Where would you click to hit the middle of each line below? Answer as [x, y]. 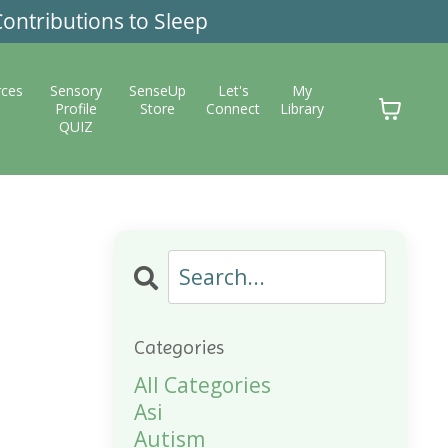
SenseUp [158, 90]
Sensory [76, 90]
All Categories [202, 385]
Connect [233, 108]
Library [302, 108]
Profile [76, 108]
